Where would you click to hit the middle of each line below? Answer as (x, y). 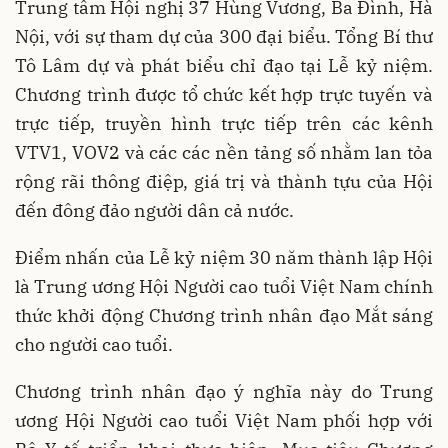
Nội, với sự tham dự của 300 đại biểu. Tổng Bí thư (224, 36)
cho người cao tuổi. (94, 344)
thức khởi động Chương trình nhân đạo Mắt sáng (224, 315)
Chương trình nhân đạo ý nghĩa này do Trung (224, 391)
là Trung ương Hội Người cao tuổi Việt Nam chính (224, 286)
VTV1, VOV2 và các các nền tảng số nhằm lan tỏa (224, 152)
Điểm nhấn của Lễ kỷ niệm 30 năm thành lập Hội (224, 257)
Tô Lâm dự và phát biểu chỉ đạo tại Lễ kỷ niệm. (224, 65)
